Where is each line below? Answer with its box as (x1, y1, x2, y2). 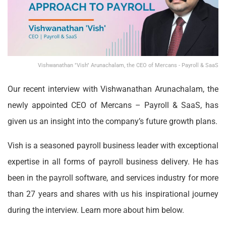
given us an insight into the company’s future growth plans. (8, 116, 217, 126)
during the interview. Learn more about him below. (8, 205, 184, 215)
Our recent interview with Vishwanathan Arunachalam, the (8, 84, 218, 94)
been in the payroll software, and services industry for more (8, 173, 218, 183)
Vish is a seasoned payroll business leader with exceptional (8, 140, 218, 150)
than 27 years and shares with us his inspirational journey (8, 189, 218, 199)
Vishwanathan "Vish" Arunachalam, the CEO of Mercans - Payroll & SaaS (38, 62, 218, 69)
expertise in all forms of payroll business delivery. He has (8, 156, 218, 166)
